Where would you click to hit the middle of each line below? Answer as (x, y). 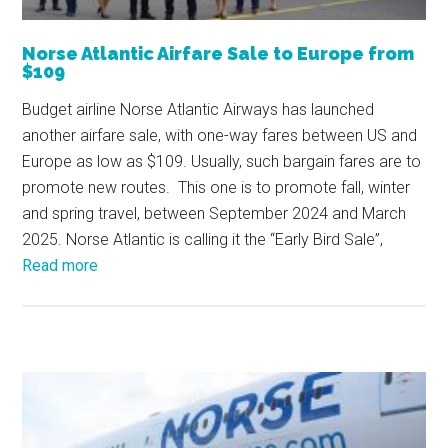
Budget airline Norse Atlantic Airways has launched (198, 110)
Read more (60, 266)
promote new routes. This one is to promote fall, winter (216, 188)
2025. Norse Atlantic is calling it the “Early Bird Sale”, (203, 240)
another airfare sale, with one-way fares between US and (220, 136)
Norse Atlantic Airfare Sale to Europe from (218, 54)
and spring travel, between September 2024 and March (214, 214)
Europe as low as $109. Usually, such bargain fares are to (222, 162)
